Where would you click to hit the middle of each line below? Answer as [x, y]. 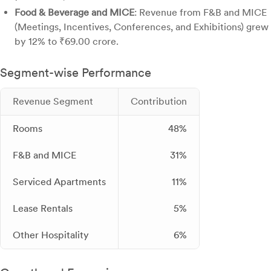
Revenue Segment [53, 102]
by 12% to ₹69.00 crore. [67, 42]
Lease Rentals [43, 209]
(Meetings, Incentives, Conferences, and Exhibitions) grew [142, 27]
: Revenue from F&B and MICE [201, 13]
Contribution [159, 102]
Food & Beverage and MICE [74, 13]
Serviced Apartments [59, 182]
